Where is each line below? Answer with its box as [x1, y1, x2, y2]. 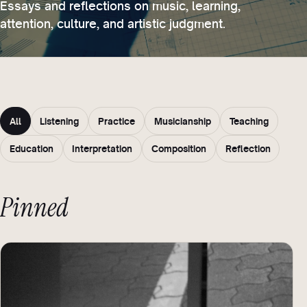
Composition [151, 143, 206, 155]
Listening [40, 114, 79, 127]
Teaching [230, 114, 269, 127]
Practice [97, 114, 135, 127]
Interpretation [72, 143, 133, 155]
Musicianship [153, 114, 211, 127]
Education [9, 143, 53, 155]
